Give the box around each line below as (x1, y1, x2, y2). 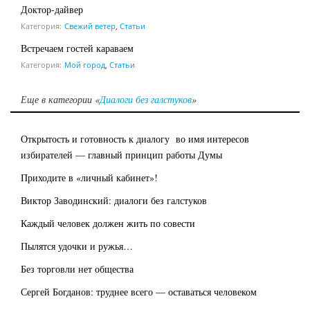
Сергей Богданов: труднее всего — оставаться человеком (21, 284, 257, 298)
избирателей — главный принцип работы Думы (21, 147, 222, 161)
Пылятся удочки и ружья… (21, 239, 133, 253)
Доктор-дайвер (21, 2, 83, 16)
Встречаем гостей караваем (21, 41, 134, 55)
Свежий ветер (64, 20, 116, 31)
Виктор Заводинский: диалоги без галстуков (21, 193, 207, 207)
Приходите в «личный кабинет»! (21, 170, 158, 184)
